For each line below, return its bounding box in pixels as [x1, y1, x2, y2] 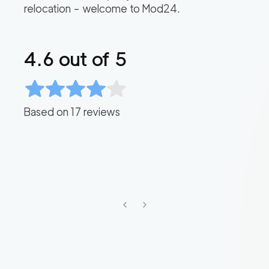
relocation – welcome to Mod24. [24, 2, 180, 16]
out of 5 [54, 47, 127, 71]
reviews [81, 106, 120, 119]
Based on [24, 106, 71, 119]
